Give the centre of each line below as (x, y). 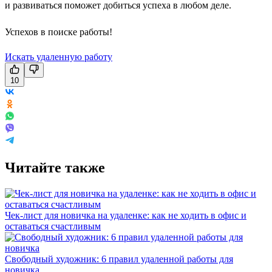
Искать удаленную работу (59, 56)
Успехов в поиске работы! (59, 32)
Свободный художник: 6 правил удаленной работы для (119, 259)
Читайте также (55, 167)
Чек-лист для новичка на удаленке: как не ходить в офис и (126, 215)
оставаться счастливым (53, 226)
